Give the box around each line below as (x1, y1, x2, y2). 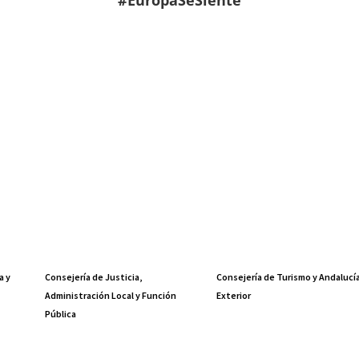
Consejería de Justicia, (44, 271, 142, 284)
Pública (44, 308, 76, 321)
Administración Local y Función (44, 289, 176, 302)
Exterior (216, 289, 252, 302)
